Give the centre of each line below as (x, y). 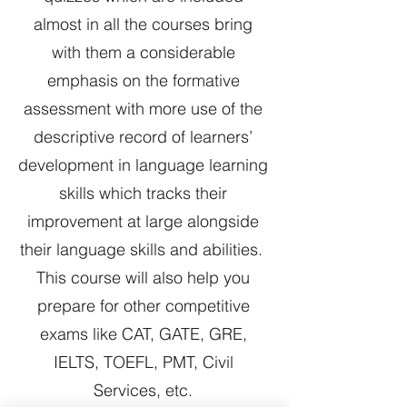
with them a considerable (143, 53)
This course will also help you (143, 278)
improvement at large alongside (143, 222)
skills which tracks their (143, 194)
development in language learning (143, 165)
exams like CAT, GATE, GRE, (143, 334)
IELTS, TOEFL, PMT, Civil (143, 362)
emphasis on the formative (143, 81)
